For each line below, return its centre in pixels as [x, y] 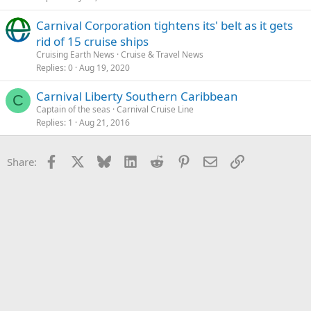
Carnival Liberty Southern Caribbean [137, 96]
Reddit [179, 160]
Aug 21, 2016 [104, 122]
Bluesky [129, 160]
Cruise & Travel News [162, 54]
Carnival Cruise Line [155, 109]
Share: [22, 161]
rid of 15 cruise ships [92, 41]
